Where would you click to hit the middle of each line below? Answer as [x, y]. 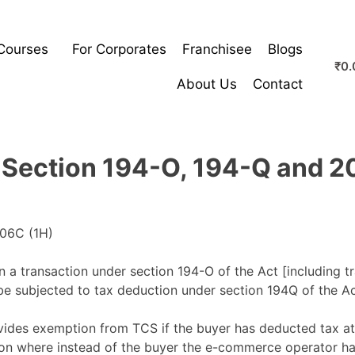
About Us [206, 84]
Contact [277, 84]
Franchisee [217, 49]
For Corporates [119, 49]
